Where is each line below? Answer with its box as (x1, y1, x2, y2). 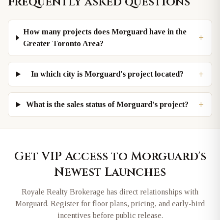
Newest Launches (54, 165, 166, 180)
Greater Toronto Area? (23, 39, 104, 48)
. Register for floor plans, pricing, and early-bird (47, 199, 205, 208)
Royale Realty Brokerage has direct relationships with (22, 188, 198, 196)
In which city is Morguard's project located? (31, 70, 184, 78)
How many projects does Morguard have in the (23, 27, 187, 36)
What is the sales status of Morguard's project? (26, 100, 189, 109)
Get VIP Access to (14, 149, 131, 165)
